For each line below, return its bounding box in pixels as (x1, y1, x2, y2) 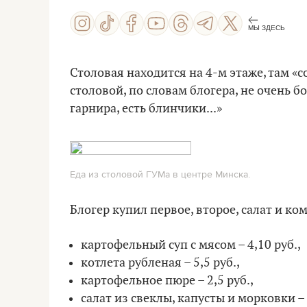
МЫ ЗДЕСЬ (248, 23, 285, 32)
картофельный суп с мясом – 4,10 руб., (81, 238, 301, 252)
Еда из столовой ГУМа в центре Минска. (70, 167, 250, 181)
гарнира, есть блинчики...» (70, 101, 222, 116)
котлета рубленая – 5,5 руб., (81, 256, 240, 270)
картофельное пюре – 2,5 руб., (81, 273, 254, 288)
